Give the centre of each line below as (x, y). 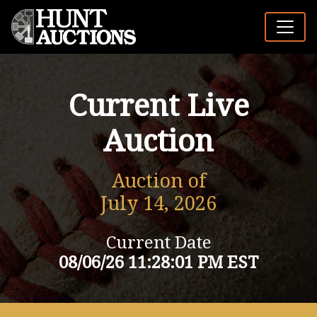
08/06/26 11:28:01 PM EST (158, 263)
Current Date (158, 243)
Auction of (158, 181)
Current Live (158, 106)
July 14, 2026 (158, 204)
